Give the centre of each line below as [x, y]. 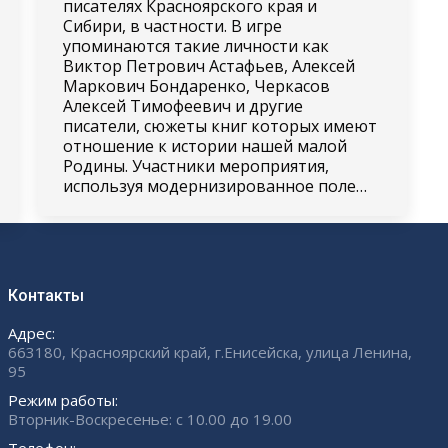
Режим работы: [63, 399]
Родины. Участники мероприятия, [195, 166]
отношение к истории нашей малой [204, 146]
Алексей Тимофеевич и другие [182, 106]
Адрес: [32, 332]
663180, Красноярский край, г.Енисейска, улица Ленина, [210, 351]
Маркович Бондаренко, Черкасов [196, 86]
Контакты [46, 295]
